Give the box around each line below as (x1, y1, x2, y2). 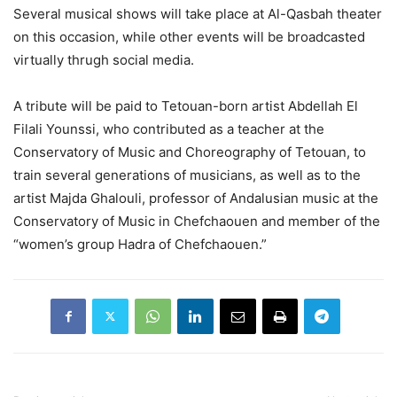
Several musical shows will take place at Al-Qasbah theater (13, 4, 382, 22)
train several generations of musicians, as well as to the (13, 166, 361, 183)
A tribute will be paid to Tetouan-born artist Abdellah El (13, 97, 358, 114)
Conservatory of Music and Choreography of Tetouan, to (13, 143, 366, 160)
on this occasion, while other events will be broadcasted (13, 27, 365, 45)
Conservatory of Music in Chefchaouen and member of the (13, 212, 380, 230)
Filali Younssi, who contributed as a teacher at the (13, 120, 324, 137)
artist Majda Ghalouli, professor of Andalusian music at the (13, 189, 378, 206)
